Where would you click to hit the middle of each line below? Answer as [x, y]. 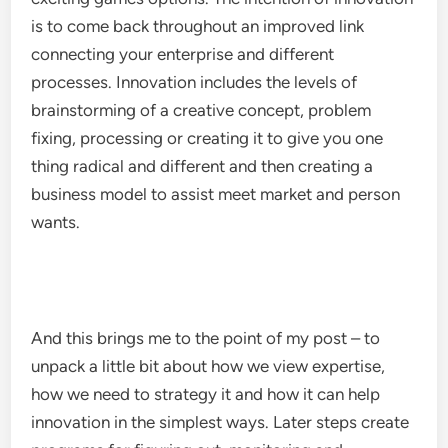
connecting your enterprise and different [183, 54]
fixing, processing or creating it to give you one [207, 138]
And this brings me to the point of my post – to [206, 338]
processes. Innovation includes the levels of [194, 82]
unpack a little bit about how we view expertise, [208, 366]
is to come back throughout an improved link [198, 26]
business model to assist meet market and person [216, 194]
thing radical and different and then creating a [202, 166]
